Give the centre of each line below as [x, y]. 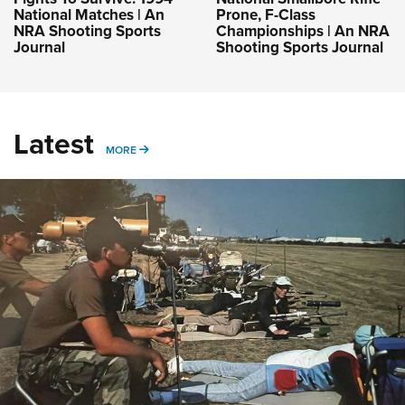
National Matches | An [89, 15]
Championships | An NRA [303, 32]
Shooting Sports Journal [300, 48]
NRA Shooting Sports [87, 32]
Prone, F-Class [266, 15]
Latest [54, 144]
